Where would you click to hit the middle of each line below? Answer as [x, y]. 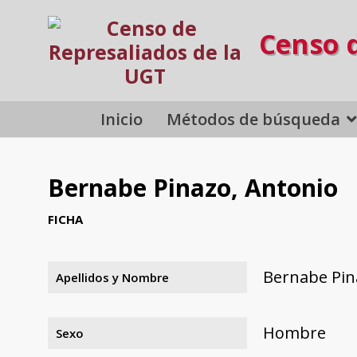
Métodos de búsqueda [254, 119]
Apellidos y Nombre [112, 277]
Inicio [122, 119]
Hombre [294, 332]
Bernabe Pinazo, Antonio [193, 188]
